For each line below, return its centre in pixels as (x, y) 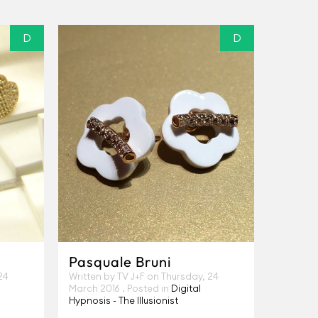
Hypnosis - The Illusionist (124, 300)
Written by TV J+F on (115, 276)
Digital (186, 288)
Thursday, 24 (190, 276)
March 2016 (95, 288)
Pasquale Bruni (120, 262)
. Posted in (147, 288)
